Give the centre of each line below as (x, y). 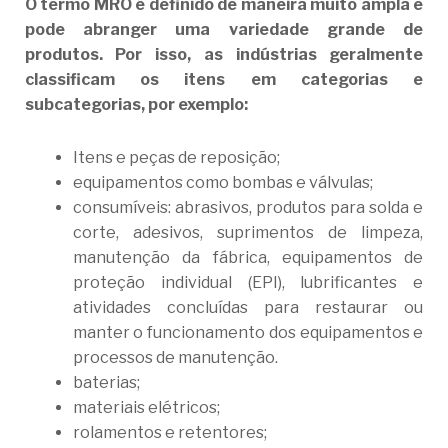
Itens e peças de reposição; (176, 158)
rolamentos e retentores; (169, 433)
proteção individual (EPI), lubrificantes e (248, 283)
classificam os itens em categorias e (224, 80)
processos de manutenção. (175, 358)
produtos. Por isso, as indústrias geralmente (224, 55)
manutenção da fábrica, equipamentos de (248, 258)
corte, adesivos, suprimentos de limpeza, (248, 233)
